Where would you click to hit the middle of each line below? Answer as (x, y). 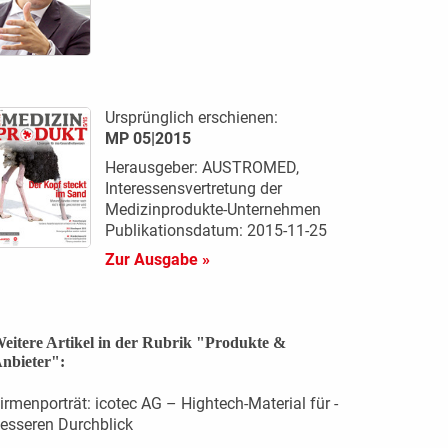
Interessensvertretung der (193, 189)
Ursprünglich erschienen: (191, 118)
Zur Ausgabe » (157, 260)
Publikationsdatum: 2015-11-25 (215, 231)
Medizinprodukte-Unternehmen (212, 210)
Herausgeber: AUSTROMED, (201, 168)
